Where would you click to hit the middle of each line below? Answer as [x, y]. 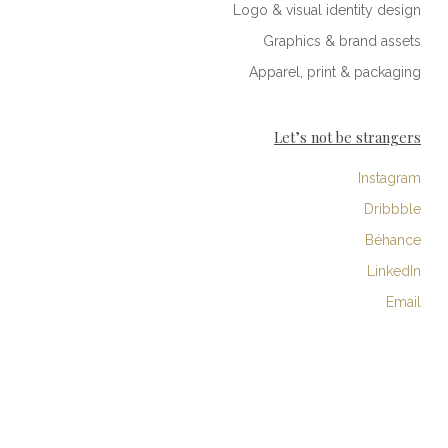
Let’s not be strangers [348, 137]
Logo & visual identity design [327, 10]
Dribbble [393, 209]
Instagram [390, 178]
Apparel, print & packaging [335, 72]
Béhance [393, 240]
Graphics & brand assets [342, 41]
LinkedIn [394, 271]
